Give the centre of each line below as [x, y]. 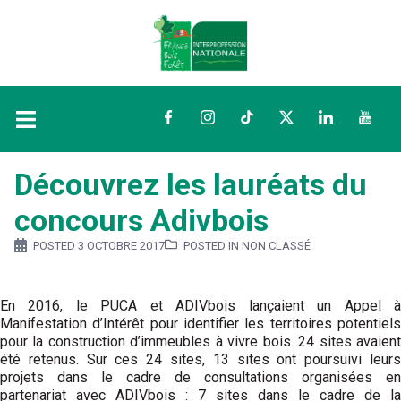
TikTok [260, 119]
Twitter [301, 119]
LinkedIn [346, 119]
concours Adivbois [141, 220]
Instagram [232, 119]
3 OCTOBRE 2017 [121, 246]
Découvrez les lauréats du [191, 184]
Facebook [192, 119]
